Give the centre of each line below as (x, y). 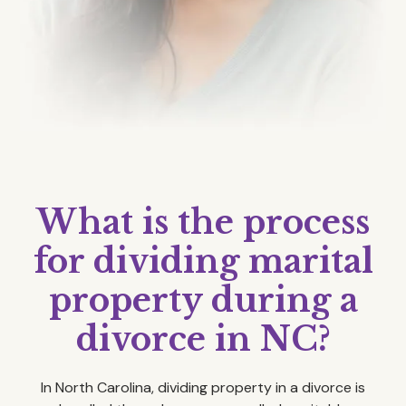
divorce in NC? (203, 340)
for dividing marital (203, 262)
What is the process (203, 223)
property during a (203, 301)
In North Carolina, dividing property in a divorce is (203, 388)
